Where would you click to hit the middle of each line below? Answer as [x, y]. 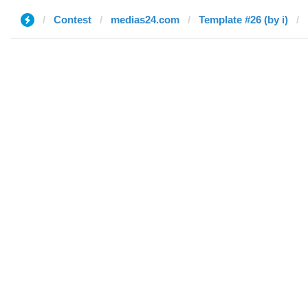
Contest [73, 20]
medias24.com [145, 20]
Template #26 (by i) [243, 20]
